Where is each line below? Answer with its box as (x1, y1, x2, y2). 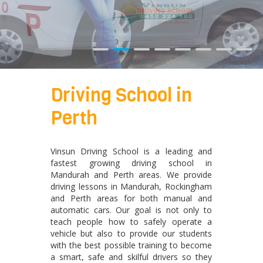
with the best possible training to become (50, 239, 213, 251)
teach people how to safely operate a (50, 215, 213, 227)
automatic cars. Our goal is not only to (50, 204, 213, 215)
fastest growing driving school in (50, 157, 213, 168)
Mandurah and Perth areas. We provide (50, 168, 213, 180)
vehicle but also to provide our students (50, 227, 213, 239)
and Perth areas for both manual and (50, 192, 213, 204)
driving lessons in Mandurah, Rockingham (50, 180, 213, 192)
